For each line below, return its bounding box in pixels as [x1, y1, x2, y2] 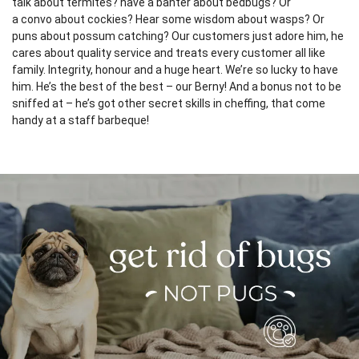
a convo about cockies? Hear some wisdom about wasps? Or [12, 12, 325, 26]
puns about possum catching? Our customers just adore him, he [12, 29, 344, 42]
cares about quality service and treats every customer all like [12, 46, 325, 59]
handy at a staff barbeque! [12, 113, 149, 127]
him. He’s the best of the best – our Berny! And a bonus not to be [12, 79, 341, 93]
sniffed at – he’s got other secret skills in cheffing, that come [12, 96, 325, 110]
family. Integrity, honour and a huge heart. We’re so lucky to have [12, 63, 338, 76]
